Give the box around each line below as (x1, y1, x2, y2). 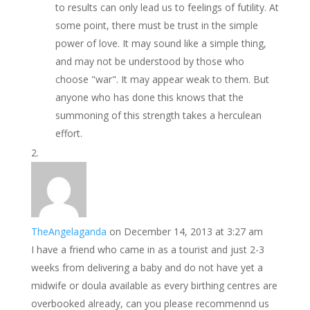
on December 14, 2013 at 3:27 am (109, 225, 263, 238)
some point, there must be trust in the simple (55, 19, 258, 32)
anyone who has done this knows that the (55, 91, 244, 104)
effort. (55, 127, 82, 140)
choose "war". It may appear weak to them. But (55, 73, 269, 86)
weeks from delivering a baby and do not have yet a (30, 261, 263, 274)
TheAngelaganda (30, 225, 107, 238)
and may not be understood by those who (55, 55, 244, 68)
